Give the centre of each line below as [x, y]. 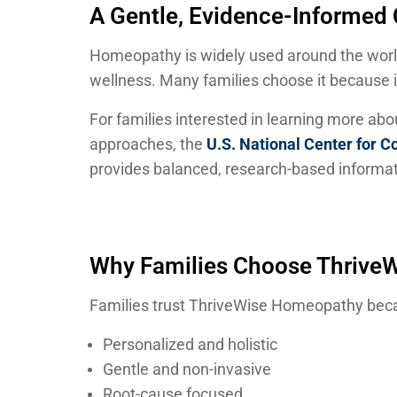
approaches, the [146, 144]
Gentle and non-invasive [187, 370]
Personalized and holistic [190, 345]
